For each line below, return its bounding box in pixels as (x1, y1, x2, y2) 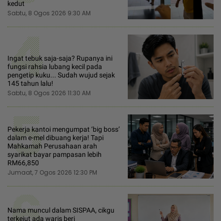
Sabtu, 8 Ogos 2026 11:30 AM (7, 88, 91, 97)
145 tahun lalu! (7, 79, 53, 87)
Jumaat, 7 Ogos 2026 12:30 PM (7, 168, 97, 177)
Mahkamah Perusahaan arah (7, 142, 97, 150)
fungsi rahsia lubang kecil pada (7, 62, 102, 71)
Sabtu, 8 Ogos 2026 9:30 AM (7, 8, 91, 17)
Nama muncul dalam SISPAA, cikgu (7, 206, 114, 215)
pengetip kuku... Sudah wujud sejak (7, 71, 115, 79)
